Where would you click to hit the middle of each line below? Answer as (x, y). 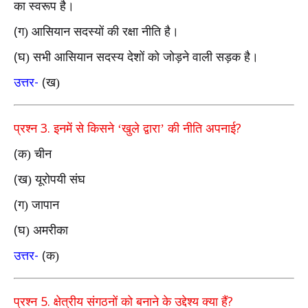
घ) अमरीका (43, 230)
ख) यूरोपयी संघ (52, 179)
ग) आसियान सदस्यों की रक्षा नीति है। (98, 32)
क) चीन (35, 154)
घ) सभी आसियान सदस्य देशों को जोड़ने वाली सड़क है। (138, 57)
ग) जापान (38, 205)
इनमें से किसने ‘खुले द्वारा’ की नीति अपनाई (145, 129)
